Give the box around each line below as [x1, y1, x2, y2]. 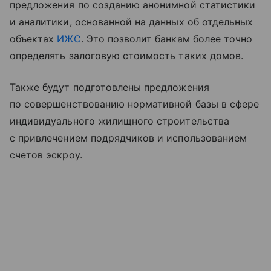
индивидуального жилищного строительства [10, 115, 229, 128]
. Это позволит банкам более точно [80, 33, 253, 45]
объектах [10, 33, 57, 45]
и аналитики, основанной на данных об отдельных [10, 16, 253, 28]
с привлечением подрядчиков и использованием [10, 132, 247, 145]
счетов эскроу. [10, 149, 82, 162]
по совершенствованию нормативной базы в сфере [10, 98, 260, 111]
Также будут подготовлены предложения [10, 81, 209, 94]
